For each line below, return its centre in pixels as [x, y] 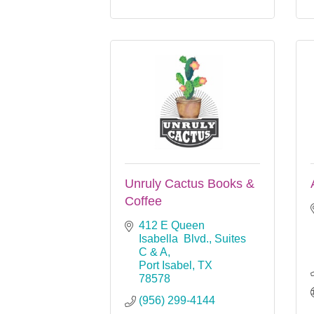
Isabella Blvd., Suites [192, 238]
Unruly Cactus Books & [190, 183]
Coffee [143, 201]
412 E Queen [172, 225]
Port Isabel [165, 265]
